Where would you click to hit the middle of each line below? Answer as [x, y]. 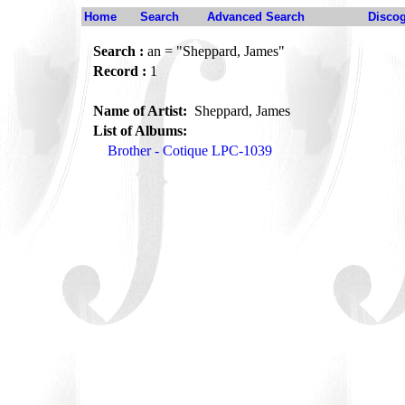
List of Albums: [140, 131]
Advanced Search [256, 17]
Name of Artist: [142, 111]
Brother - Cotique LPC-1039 [190, 151]
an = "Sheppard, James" [214, 51]
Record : [120, 71]
